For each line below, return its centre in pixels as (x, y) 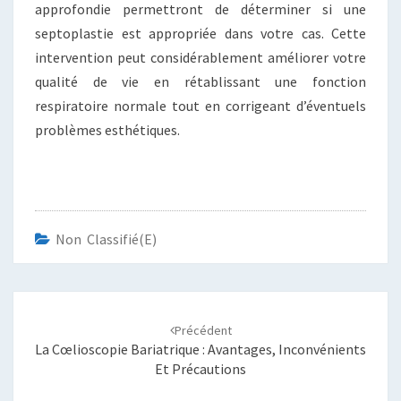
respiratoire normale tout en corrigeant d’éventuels (200, 106)
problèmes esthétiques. (107, 130)
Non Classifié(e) (106, 239)
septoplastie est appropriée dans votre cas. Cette (200, 33)
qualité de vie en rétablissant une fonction (200, 81)
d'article (48, 323)
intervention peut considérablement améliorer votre (200, 57)
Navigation (60, 301)
